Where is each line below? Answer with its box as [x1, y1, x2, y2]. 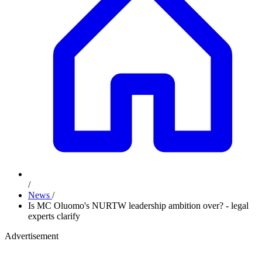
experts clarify [28, 211, 80, 221]
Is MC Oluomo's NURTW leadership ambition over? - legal [28, 201, 249, 211]
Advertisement [5, 231, 58, 241]
